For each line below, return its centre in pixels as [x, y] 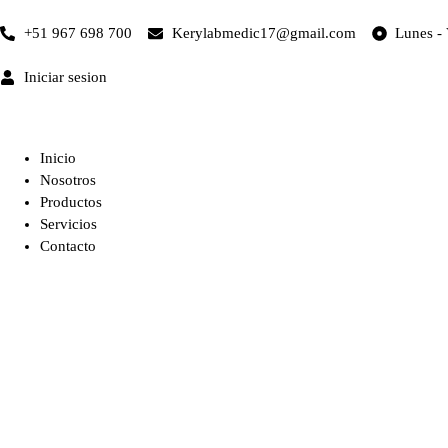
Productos [71, 202]
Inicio [58, 158]
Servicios [68, 224]
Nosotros [68, 180]
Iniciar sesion [65, 77]
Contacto [68, 246]
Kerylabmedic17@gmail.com [263, 33]
